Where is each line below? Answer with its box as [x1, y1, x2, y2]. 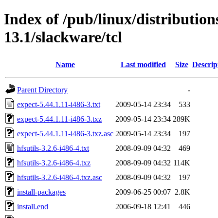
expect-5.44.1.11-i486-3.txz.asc [17, 129, 113, 138]
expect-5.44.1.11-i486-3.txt [17, 100, 100, 109]
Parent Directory [17, 85, 68, 94]
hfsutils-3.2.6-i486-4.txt [17, 144, 89, 152]
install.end [17, 202, 48, 211]
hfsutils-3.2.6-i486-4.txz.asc [17, 173, 102, 182]
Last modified [120, 60, 166, 69]
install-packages [17, 187, 66, 196]
